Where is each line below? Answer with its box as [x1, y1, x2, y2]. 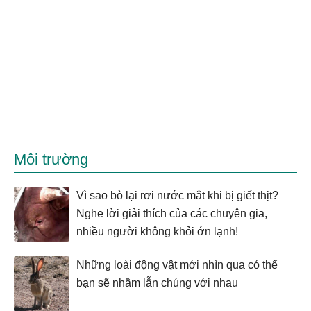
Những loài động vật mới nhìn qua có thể [76, 259, 278, 271]
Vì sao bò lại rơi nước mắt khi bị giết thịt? [76, 190, 278, 201]
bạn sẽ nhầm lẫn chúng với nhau [76, 277, 238, 289]
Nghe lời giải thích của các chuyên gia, [76, 208, 267, 219]
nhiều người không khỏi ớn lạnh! [76, 226, 238, 237]
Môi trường [14, 151, 88, 168]
